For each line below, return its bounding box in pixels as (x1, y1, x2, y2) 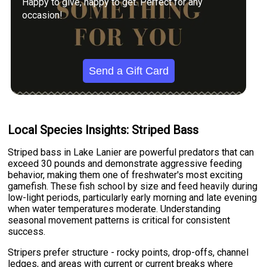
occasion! (22, 10, 63, 21)
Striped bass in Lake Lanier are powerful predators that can (8, 147, 254, 159)
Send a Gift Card (88, 64, 169, 77)
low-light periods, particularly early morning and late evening (8, 192, 257, 204)
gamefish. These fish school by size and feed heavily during (8, 181, 258, 193)
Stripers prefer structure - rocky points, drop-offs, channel (8, 247, 249, 259)
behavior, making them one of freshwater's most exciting (8, 169, 243, 181)
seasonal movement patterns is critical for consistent (8, 215, 231, 226)
